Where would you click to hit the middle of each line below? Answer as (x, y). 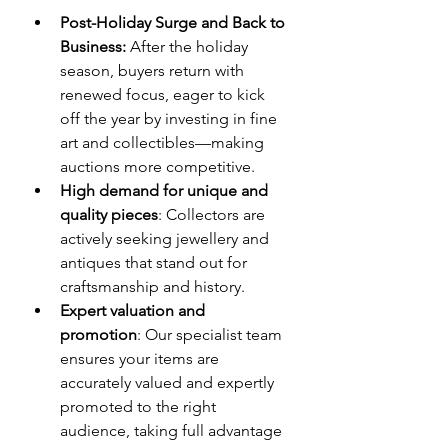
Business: (93, 46)
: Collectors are (213, 214)
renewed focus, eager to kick (164, 94)
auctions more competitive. (157, 166)
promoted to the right (140, 406)
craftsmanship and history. (152, 286)
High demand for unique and (166, 190)
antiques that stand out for (155, 262)
